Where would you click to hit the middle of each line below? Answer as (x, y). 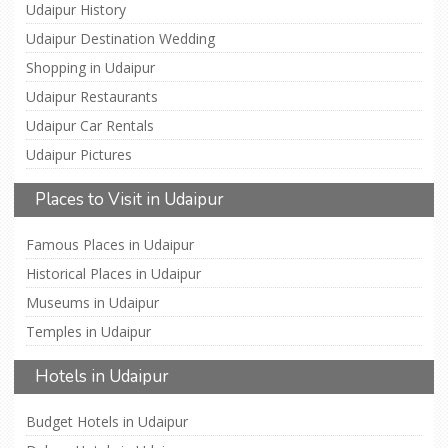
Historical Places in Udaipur (113, 273)
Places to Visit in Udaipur (129, 199)
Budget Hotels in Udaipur (107, 421)
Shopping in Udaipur (90, 67)
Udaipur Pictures (79, 154)
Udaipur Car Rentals (90, 125)
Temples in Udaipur (88, 331)
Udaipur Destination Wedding (120, 38)
